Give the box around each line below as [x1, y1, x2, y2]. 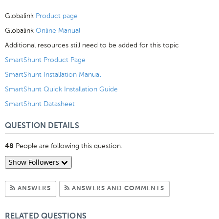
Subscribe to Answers [50, 184, 123, 191]
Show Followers [9, 157, 61, 167]
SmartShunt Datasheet [5, 99, 75, 108]
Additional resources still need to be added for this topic [5, 41, 179, 49]
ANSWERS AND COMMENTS [71, 185, 164, 192]
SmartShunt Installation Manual [5, 70, 101, 79]
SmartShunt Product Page [5, 55, 86, 64]
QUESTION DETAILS [5, 122, 79, 130]
